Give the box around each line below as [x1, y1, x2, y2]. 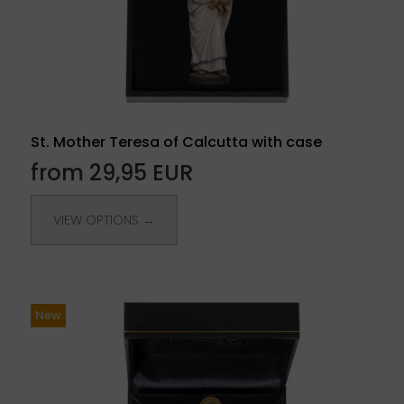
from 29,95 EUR [31, 157, 194, 188]
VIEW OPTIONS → [53, 210, 156, 229]
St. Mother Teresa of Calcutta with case [31, 131, 323, 152]
